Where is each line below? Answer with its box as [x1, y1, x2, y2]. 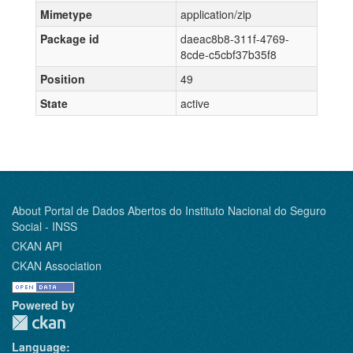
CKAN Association [12, 258, 102, 273]
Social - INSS [12, 218, 77, 234]
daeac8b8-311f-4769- [180, 31, 289, 46]
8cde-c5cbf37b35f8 [180, 46, 277, 62]
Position [40, 71, 85, 87]
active [180, 95, 210, 111]
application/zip [180, 6, 251, 22]
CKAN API [12, 238, 62, 254]
